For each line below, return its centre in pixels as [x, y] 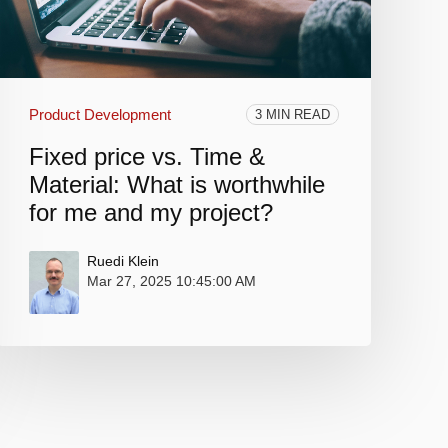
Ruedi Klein [122, 261]
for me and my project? [150, 213]
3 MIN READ [293, 115]
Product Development [99, 115]
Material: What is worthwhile [176, 185]
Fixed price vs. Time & [146, 157]
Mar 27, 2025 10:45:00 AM [171, 281]
